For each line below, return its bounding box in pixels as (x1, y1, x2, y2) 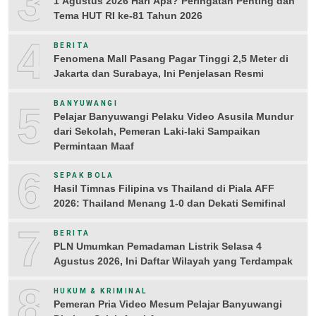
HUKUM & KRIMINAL (54, 287, 147, 296)
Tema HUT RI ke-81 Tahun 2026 (54, 10, 202, 22)
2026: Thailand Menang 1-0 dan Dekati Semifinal (54, 197, 286, 209)
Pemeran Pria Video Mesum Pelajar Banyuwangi (54, 298, 282, 310)
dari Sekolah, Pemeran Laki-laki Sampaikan (54, 125, 260, 137)
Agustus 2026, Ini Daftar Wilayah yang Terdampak (54, 255, 293, 267)
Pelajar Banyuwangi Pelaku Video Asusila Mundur (54, 110, 293, 122)
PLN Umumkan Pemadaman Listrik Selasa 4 (54, 241, 262, 253)
